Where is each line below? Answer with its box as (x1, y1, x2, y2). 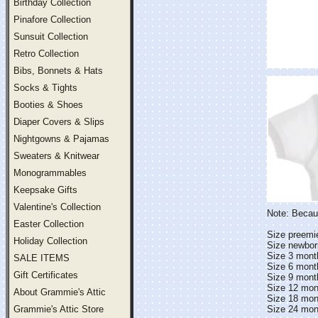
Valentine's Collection (13, 202, 101, 212)
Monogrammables (13, 168, 87, 178)
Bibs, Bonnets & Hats (13, 65, 103, 76)
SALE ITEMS (13, 253, 70, 263)
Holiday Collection (13, 236, 87, 246)
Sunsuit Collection (13, 31, 88, 42)
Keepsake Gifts (13, 185, 77, 195)
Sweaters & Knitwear (13, 150, 99, 161)
